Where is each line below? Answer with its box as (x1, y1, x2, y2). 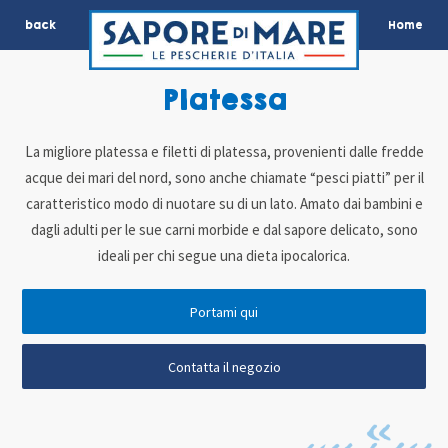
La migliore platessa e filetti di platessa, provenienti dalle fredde (24, 142, 424, 162)
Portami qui (190, 302, 258, 321)
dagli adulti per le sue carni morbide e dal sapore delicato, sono (30, 220, 418, 240)
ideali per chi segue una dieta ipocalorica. (98, 246, 350, 266)
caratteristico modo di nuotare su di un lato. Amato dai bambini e (25, 194, 423, 214)
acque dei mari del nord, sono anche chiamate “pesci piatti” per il (24, 168, 424, 188)
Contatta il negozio (167, 357, 281, 376)
